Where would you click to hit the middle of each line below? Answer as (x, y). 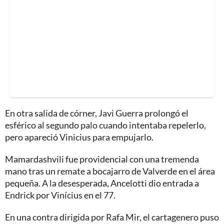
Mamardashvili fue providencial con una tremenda (102, 159)
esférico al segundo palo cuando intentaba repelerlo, (105, 125)
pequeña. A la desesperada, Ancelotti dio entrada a (102, 183)
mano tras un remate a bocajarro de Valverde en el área (110, 171)
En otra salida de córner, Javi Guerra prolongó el (97, 113)
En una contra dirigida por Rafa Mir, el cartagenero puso (112, 217)
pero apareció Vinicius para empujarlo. (79, 137)
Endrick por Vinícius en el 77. (60, 195)
